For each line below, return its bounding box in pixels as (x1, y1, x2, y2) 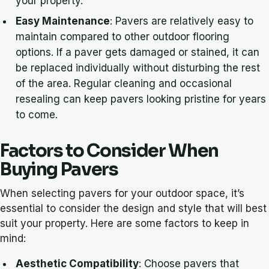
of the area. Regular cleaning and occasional (16, 77, 232, 90)
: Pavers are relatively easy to (110, 15, 254, 28)
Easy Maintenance (16, 15, 110, 28)
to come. (16, 109, 58, 121)
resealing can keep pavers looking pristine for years (16, 93, 267, 106)
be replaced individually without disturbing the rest (16, 62, 261, 74)
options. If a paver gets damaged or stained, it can (16, 46, 260, 59)
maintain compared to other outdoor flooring (16, 31, 230, 43)
